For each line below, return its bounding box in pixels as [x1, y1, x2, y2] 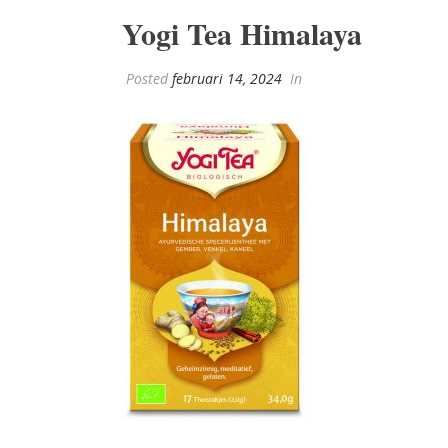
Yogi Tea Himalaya [122, 11, 362, 55]
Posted [122, 69, 172, 88]
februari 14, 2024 [172, 69, 282, 88]
